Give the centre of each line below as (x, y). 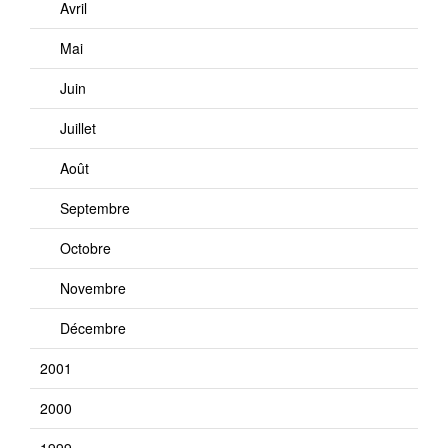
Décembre (93, 328)
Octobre (85, 248)
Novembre (93, 288)
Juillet (78, 128)
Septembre (95, 208)
